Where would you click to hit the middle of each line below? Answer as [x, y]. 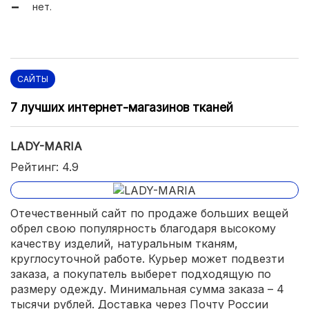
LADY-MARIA [46, 146]
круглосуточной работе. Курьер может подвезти [147, 259]
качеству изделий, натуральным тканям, [124, 244]
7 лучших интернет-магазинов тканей [122, 107]
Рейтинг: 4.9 [44, 167]
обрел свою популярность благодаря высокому [143, 229]
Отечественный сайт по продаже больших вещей [149, 213]
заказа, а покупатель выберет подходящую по [141, 274]
